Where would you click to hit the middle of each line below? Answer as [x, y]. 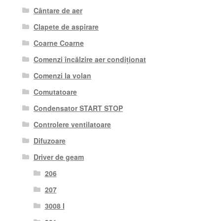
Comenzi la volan [62, 75]
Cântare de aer [58, 10]
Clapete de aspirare [66, 26]
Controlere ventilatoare [72, 124]
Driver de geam [58, 157]
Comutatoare [55, 92]
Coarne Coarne [58, 43]
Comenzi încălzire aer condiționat [90, 59]
